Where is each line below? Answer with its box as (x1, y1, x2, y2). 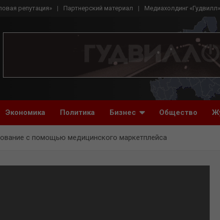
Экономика (5, 108, 45, 117)
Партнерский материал (63, 4, 133, 12)
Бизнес (110, 108, 136, 117)
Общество (159, 108, 197, 117)
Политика (60, 108, 95, 117)
